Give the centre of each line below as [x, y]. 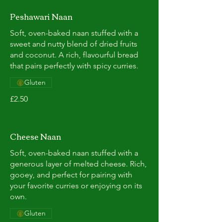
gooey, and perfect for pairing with [71, 175]
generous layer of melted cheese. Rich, [78, 164]
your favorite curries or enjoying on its [76, 186]
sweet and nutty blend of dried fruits [74, 44]
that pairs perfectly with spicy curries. [74, 66]
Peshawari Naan [41, 16]
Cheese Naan [35, 136]
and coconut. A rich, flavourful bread [74, 55]
